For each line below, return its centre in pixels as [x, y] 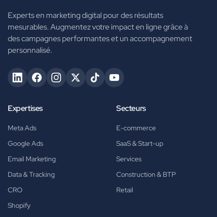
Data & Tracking [31, 175]
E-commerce [136, 128]
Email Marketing [32, 159]
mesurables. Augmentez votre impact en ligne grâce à [98, 27]
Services [129, 159]
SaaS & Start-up [140, 144]
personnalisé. [30, 50]
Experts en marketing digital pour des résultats [85, 15]
